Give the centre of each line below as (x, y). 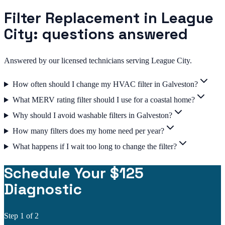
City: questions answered (96, 34)
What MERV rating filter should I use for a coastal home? (103, 100)
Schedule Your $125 (74, 173)
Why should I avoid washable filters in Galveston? (92, 116)
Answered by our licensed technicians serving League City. (98, 61)
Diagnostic (43, 189)
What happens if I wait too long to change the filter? (94, 147)
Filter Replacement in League (109, 18)
